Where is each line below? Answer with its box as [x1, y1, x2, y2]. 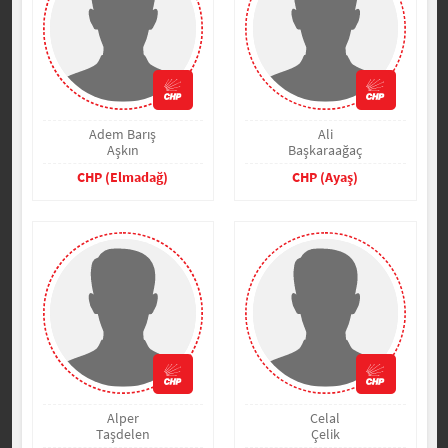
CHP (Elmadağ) [77, 167, 169, 186]
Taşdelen [95, 425, 150, 443]
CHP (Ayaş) [292, 167, 359, 186]
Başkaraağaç [288, 140, 363, 159]
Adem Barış [89, 124, 157, 143]
